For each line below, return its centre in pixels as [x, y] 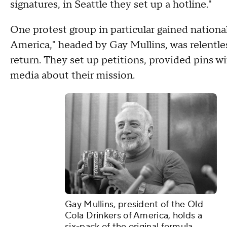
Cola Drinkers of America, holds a [134, 216]
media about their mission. [72, 75]
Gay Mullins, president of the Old [134, 205]
